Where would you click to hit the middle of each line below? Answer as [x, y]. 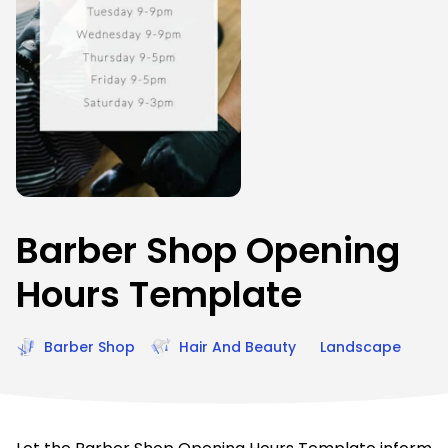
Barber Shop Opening [208, 250]
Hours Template [159, 294]
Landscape [360, 347]
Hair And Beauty [237, 347]
